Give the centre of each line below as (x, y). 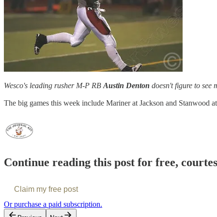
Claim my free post (46, 189)
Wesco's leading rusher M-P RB (54, 86)
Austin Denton (126, 86)
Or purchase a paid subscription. (53, 204)
